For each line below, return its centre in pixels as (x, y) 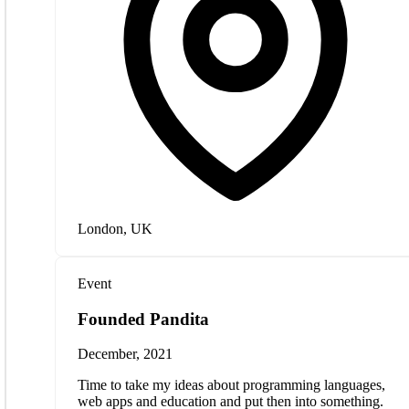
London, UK (115, 228)
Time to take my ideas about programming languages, (231, 385)
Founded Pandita (143, 319)
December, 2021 (125, 354)
